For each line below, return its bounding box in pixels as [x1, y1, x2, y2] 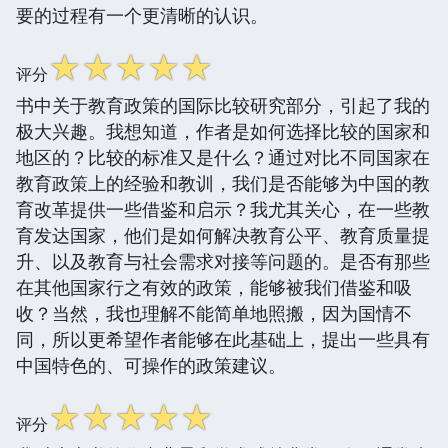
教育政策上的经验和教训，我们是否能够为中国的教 [16, 170, 430, 195]
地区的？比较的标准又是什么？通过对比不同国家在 [16, 144, 430, 169]
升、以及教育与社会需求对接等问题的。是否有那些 [16, 248, 430, 273]
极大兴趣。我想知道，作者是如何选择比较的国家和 [16, 118, 430, 143]
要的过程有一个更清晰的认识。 [16, 2, 268, 27]
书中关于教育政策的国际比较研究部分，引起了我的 [16, 92, 430, 117]
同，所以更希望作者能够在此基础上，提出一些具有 [16, 326, 430, 351]
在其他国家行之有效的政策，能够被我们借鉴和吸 [16, 274, 412, 299]
